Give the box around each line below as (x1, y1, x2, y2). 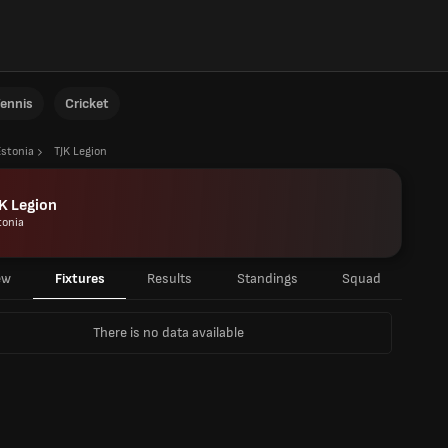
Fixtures (54, 270, 105, 287)
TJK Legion (54, 144, 107, 159)
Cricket (65, 95, 109, 112)
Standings (236, 270, 298, 287)
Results (147, 270, 192, 287)
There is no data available (92, 324, 244, 341)
